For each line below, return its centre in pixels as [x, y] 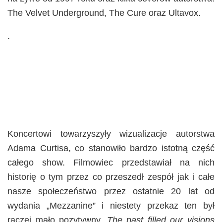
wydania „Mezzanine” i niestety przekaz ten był [111, 205]
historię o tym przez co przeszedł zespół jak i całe [111, 177]
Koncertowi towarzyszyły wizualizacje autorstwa [111, 134]
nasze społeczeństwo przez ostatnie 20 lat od [111, 191]
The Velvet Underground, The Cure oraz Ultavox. [104, 13]
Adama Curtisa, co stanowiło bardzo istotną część [111, 148]
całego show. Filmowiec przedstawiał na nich [111, 162]
